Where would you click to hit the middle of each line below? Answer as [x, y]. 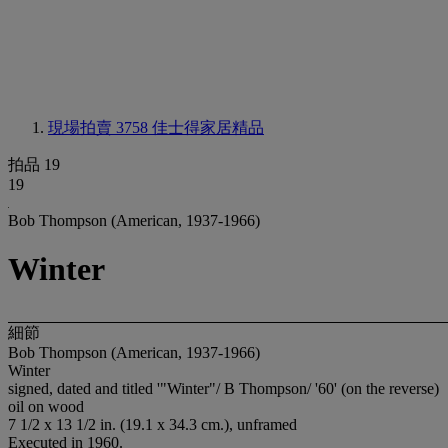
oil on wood [46, 406]
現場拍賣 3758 [100, 127]
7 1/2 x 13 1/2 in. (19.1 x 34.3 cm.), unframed [152, 424]
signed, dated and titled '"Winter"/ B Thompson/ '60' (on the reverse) [223, 388]
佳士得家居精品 [208, 127]
